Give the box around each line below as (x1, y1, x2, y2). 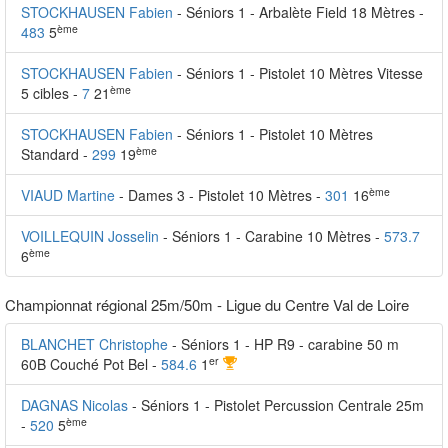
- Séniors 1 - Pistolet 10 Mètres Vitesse (177, 63, 423, 83)
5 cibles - (21, 83, 82, 103)
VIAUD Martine (21, 185, 115, 205)
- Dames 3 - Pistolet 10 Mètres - (119, 185, 325, 205)
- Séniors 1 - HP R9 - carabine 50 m (172, 334, 399, 354)
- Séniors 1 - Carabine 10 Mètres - (163, 226, 384, 246)
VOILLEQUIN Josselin (21, 226, 159, 246)
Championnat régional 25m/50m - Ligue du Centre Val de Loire (5, 294, 409, 315)
